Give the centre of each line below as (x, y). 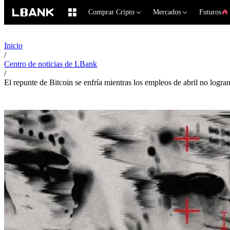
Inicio (13, 45)
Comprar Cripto (111, 12)
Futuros (210, 12)
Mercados (167, 12)
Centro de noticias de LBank (51, 64)
